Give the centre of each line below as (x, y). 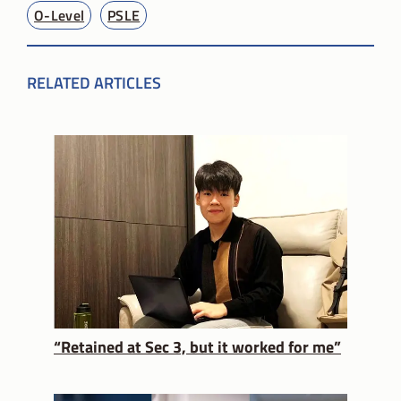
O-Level (60, 16)
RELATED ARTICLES (94, 83)
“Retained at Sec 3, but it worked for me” (197, 347)
